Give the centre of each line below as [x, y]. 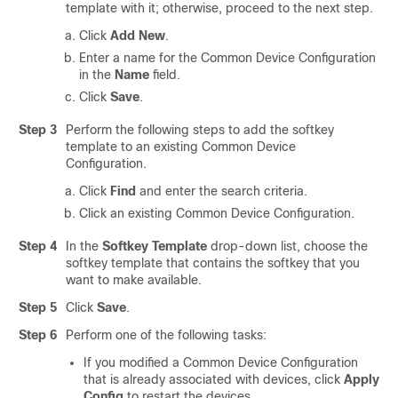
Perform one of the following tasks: [166, 335]
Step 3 [38, 130]
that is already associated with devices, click [214, 379]
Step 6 [38, 335]
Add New [138, 36]
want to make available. [134, 280]
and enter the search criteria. [222, 191]
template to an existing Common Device [181, 147]
